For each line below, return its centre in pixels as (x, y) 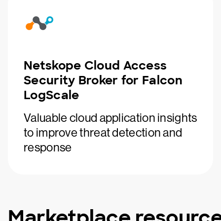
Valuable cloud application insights (110, 118)
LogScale (52, 95)
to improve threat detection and (103, 132)
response (48, 147)
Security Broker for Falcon (103, 80)
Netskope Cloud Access (95, 65)
